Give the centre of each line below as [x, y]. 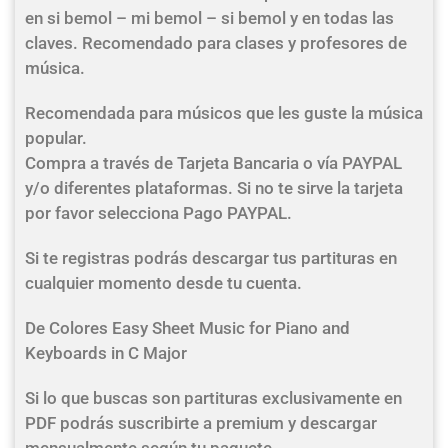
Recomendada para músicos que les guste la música [224, 113]
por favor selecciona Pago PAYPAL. [158, 213]
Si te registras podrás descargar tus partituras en [211, 258]
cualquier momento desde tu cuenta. [163, 283]
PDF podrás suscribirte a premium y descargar [201, 423]
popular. [56, 138]
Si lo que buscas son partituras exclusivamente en [213, 398]
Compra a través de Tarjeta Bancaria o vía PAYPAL [213, 163]
